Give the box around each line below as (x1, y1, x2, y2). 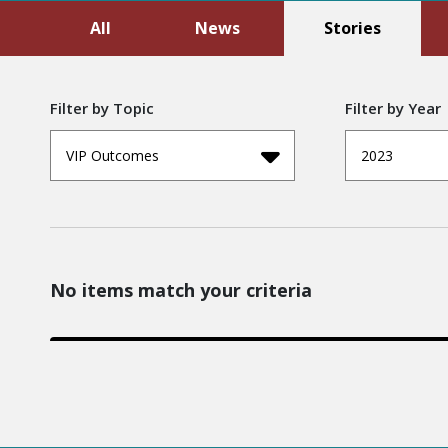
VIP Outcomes (66, 145, 159, 165)
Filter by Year (345, 97, 441, 118)
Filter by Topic (50, 97, 154, 118)
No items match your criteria (50, 277, 312, 302)
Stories (324, 16, 381, 39)
